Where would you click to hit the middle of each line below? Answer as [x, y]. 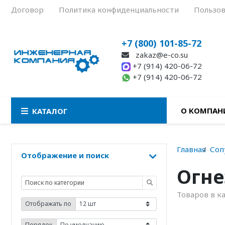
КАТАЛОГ [50, 111]
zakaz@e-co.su [161, 55]
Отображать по [48, 204]
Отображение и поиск [65, 155]
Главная [191, 149]
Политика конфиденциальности [119, 9]
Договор [27, 9]
